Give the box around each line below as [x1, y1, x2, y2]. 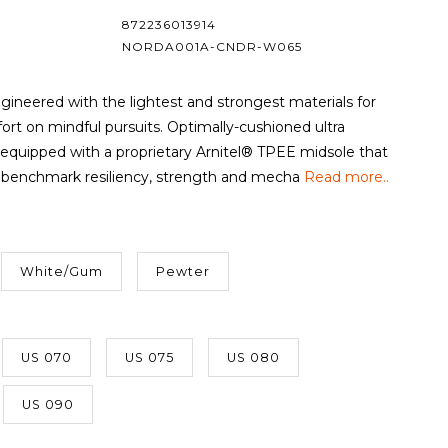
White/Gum [19, 264, 103, 279]
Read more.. [303, 168, 389, 186]
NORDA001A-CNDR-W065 [122, 39, 303, 54]
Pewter [155, 264, 210, 279]
